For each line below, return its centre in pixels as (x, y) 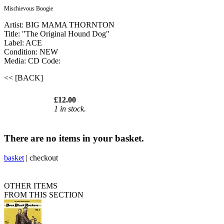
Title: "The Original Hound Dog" (57, 34)
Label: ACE (23, 43)
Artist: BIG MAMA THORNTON (59, 25)
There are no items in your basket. (74, 138)
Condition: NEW (31, 52)
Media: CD (23, 61)
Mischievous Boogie (28, 9)
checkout (44, 157)
